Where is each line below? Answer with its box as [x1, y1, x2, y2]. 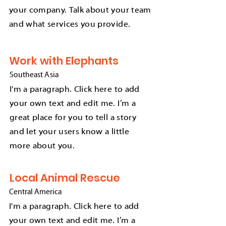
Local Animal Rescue [10, 171, 120, 185]
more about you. [10, 142, 75, 151]
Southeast [10, 71, 44, 79]
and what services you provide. [9, 20, 131, 29]
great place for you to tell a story [10, 114, 136, 123]
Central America [9, 188, 62, 196]
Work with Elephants [9, 53, 119, 68]
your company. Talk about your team [9, 6, 151, 15]
